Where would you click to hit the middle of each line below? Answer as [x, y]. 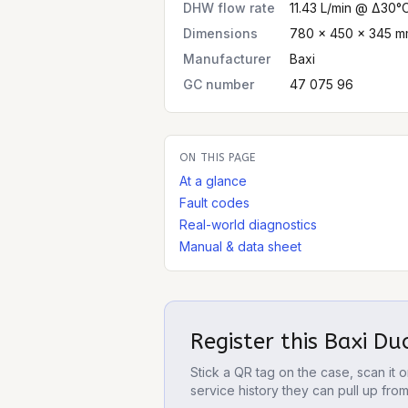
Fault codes [214, 203]
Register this [257, 342]
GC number [219, 84]
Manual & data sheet [240, 246]
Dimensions [220, 33]
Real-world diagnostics [248, 224]
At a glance [213, 181]
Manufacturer [227, 59]
